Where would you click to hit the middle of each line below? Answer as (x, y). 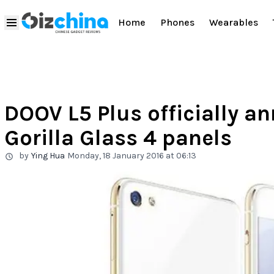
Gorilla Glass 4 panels (118, 138)
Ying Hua (48, 156)
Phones (177, 23)
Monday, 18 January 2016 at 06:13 (132, 156)
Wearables (234, 23)
